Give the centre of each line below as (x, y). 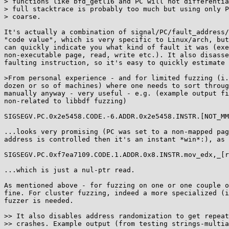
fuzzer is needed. (39, 201)
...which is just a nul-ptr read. (70, 170)
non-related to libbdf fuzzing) (65, 101)
